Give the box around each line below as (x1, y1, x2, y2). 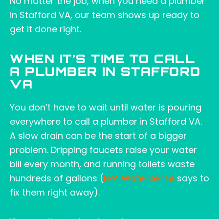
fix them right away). (10, 186, 100, 198)
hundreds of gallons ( (10, 172, 104, 184)
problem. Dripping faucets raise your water (10, 143, 197, 156)
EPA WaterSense (104, 172, 175, 184)
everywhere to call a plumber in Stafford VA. (10, 115, 202, 128)
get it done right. (10, 22, 81, 35)
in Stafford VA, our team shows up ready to (10, 8, 199, 21)
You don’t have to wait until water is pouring (10, 101, 201, 113)
